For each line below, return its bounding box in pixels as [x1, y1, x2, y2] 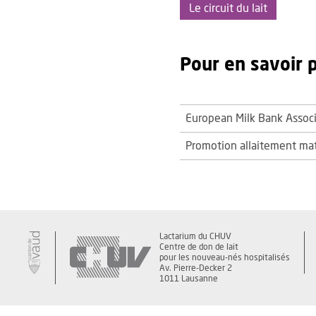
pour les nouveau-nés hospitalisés [159, 253, 290, 262]
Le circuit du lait [189, 3, 267, 14]
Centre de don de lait [159, 243, 238, 251]
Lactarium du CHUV [159, 232, 231, 241]
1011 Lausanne [159, 274, 218, 283]
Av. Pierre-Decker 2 [159, 264, 232, 272]
